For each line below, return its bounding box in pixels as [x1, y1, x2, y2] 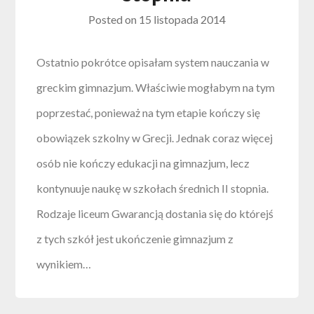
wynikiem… [36, 257, 92, 271]
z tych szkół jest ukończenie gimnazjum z [36, 232, 234, 246]
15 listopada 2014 [139, 13, 226, 27]
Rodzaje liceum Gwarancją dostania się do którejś [36, 207, 274, 221]
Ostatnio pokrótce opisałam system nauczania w [36, 55, 270, 69]
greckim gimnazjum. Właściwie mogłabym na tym [36, 81, 275, 95]
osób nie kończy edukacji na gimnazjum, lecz [36, 156, 250, 170]
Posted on [88, 13, 139, 27]
